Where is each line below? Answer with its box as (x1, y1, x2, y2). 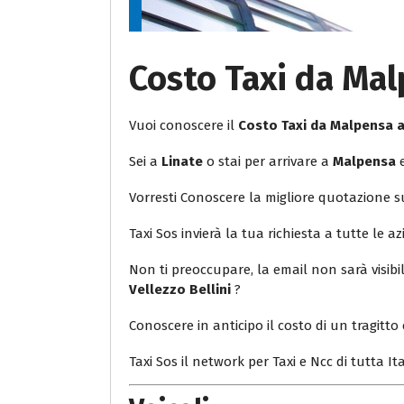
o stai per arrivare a (203, 153, 333, 170)
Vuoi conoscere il (129, 117, 238, 134)
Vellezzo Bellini (129, 281, 234, 298)
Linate (161, 153, 203, 170)
